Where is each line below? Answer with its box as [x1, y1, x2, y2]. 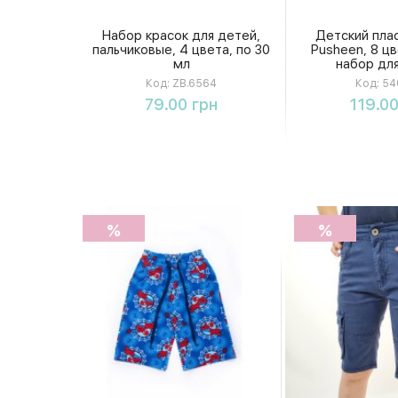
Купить [159, 85, 203, 100]
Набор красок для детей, [102, 28, 260, 43]
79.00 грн [145, 94, 218, 114]
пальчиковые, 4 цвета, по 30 [92, 42, 270, 57]
